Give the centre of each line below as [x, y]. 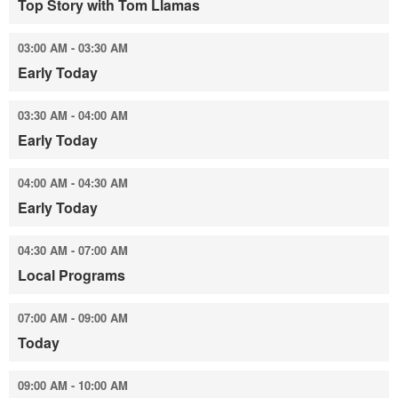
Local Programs [72, 275]
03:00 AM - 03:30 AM [73, 48]
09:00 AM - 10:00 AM [73, 385]
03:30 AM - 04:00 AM [73, 115]
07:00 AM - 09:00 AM [73, 318]
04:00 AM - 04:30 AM [73, 183]
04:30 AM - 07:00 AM [73, 250]
